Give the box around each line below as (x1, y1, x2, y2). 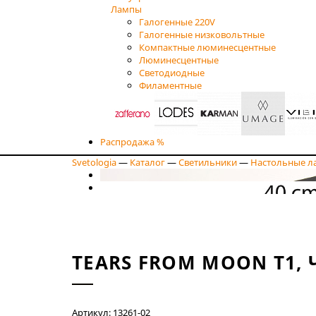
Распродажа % (100, 135, 164, 148)
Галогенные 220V (139, 15, 215, 28)
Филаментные (139, 78, 202, 92)
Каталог (130, 155, 165, 169)
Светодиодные (139, 66, 205, 79)
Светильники (178, 155, 237, 169)
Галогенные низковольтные (139, 28, 265, 41)
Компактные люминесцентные (139, 40, 276, 54)
